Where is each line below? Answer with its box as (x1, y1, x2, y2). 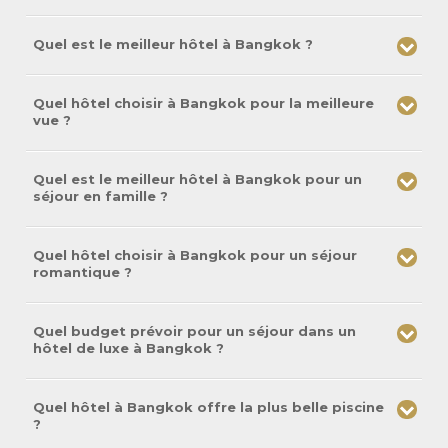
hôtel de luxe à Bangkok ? (32, 340, 224, 357)
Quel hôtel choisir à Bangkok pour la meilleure (32, 95, 374, 112)
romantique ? (32, 264, 132, 281)
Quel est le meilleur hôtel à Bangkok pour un (32, 171, 362, 188)
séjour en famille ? (32, 188, 168, 205)
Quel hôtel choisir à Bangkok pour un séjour (32, 247, 357, 264)
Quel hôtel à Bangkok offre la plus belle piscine (32, 399, 384, 416)
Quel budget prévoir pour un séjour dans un (32, 323, 356, 340)
